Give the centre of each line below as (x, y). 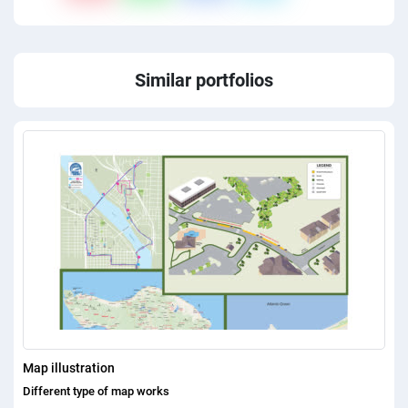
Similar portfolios (204, 80)
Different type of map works (96, 391)
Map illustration (69, 367)
